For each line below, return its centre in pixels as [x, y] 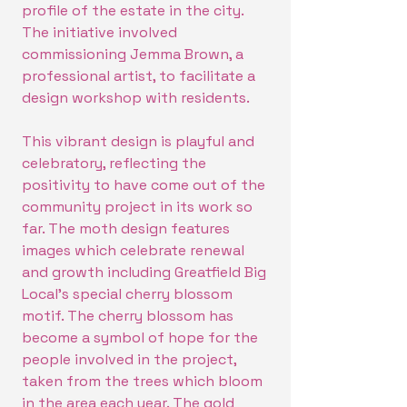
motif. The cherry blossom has [128, 316]
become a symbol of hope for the [140, 338]
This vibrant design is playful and [138, 141]
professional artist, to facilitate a [139, 76]
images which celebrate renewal [133, 250]
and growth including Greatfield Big [144, 272]
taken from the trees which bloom [142, 381]
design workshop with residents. [136, 98]
